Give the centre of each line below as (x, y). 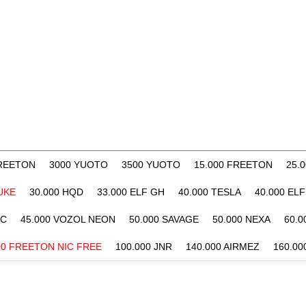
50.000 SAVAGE (164, 219)
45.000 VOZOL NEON (68, 219)
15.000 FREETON (233, 165)
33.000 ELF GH (131, 192)
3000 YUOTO (79, 165)
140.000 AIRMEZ (222, 247)
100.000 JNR (143, 247)
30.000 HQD (56, 192)
